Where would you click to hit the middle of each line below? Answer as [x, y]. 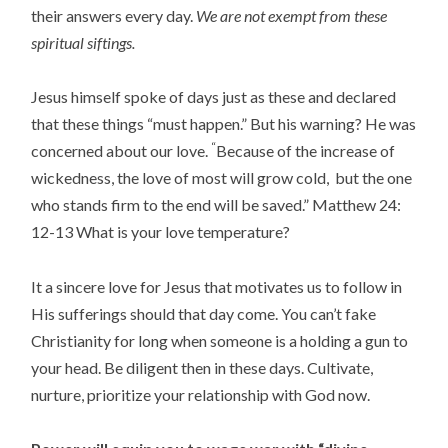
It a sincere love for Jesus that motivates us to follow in [217, 286]
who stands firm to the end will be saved [167, 205]
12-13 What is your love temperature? [161, 232]
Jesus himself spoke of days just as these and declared [214, 97]
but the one [374, 178]
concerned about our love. [121, 151]
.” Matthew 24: [352, 205]
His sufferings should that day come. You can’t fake [204, 313]
